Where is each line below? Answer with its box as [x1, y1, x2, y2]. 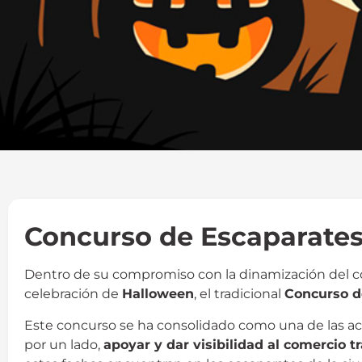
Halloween [122, 286, 194, 302]
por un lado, [24, 336, 103, 352]
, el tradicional [194, 286, 284, 302]
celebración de [24, 286, 122, 302]
